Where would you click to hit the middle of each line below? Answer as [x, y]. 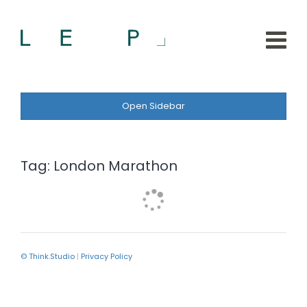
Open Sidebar [153, 106]
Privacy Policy [107, 256]
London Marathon [115, 166]
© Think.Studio [48, 256]
